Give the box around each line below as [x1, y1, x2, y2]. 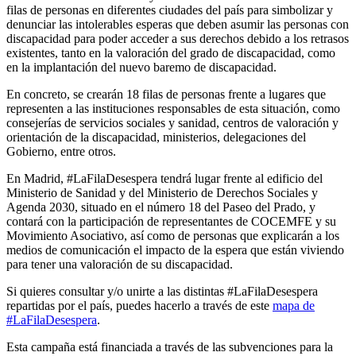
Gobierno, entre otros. [6, 144, 116, 158]
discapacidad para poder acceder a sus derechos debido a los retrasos [6, 31, 349, 45]
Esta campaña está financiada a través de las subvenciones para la [6, 339, 333, 354]
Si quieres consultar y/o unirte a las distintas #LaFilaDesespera [6, 284, 318, 298]
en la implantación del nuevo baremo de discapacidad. [6, 60, 277, 74]
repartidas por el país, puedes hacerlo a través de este [6, 298, 273, 312]
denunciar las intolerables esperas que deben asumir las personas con [6, 17, 349, 31]
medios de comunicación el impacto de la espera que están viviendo [6, 242, 344, 257]
